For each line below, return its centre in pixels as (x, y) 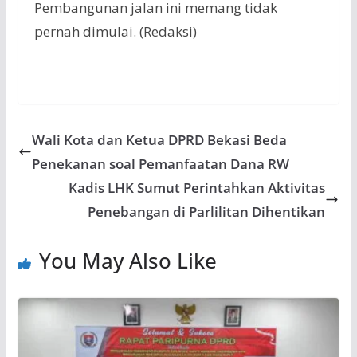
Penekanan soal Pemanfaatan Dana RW (160, 163)
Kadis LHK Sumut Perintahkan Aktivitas (197, 187)
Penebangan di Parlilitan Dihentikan (207, 211)
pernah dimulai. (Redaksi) (115, 32)
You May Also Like (127, 260)
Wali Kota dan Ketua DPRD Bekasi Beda (159, 139)
